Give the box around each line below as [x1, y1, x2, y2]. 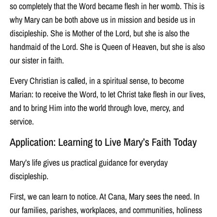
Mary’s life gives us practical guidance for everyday [10, 156, 168, 169]
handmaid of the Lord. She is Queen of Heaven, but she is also [10, 40, 205, 53]
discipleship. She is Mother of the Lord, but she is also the [10, 27, 189, 39]
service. [10, 115, 34, 128]
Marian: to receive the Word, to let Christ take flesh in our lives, [10, 88, 205, 101]
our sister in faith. [10, 54, 64, 66]
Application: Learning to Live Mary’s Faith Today [10, 134, 197, 149]
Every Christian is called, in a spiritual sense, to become [10, 75, 184, 87]
